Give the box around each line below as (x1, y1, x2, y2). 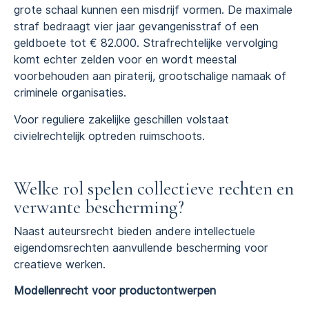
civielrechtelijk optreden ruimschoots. (14, 129, 205, 143)
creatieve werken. (14, 257, 106, 271)
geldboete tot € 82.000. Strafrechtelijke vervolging (14, 37, 278, 50)
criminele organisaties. (14, 86, 126, 100)
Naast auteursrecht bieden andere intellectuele (14, 224, 255, 238)
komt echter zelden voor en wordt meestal (14, 53, 237, 67)
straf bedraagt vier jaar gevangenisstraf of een (14, 20, 259, 34)
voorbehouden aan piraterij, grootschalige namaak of (14, 70, 286, 83)
